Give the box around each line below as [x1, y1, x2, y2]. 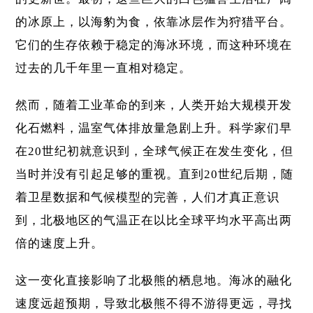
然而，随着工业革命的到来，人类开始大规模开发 [15, 99, 293, 112]
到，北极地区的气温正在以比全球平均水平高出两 [15, 214, 293, 228]
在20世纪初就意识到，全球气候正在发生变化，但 [15, 145, 294, 159]
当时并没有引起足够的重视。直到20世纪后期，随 [15, 168, 294, 182]
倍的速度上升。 [15, 237, 104, 251]
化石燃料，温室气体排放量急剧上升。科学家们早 [15, 122, 293, 136]
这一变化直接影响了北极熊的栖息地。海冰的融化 [15, 274, 293, 288]
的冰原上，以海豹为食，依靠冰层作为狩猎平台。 [15, 15, 293, 29]
